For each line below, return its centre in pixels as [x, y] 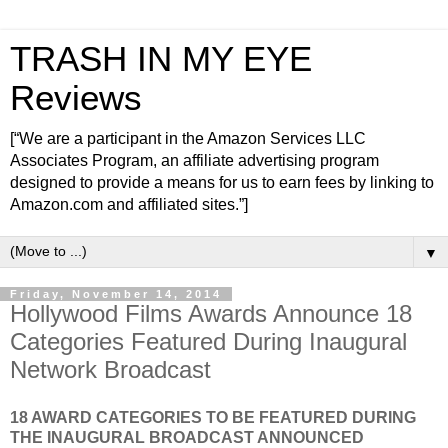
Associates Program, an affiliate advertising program [194, 160]
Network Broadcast [110, 369]
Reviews [76, 98]
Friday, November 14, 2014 [116, 294]
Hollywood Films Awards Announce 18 [211, 313]
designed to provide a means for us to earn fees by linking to [222, 182]
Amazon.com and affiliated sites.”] [129, 204]
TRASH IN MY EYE [161, 59]
